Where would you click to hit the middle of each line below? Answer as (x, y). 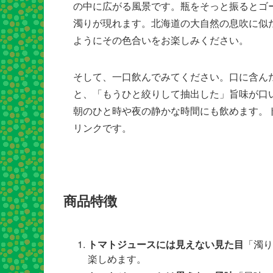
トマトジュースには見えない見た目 (166, 244)
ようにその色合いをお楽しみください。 (161, 40)
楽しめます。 (117, 259)
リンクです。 (102, 128)
